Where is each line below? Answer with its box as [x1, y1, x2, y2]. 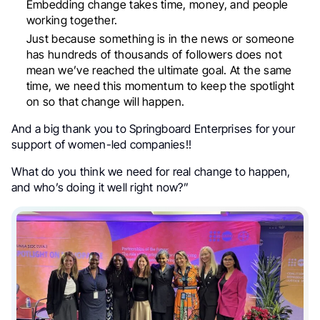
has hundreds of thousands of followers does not [26, 46, 282, 61]
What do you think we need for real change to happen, [11, 164, 291, 179]
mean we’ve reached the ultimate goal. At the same [26, 62, 292, 77]
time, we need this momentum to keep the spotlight [26, 78, 295, 93]
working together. [26, 12, 118, 27]
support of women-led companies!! [11, 136, 192, 151]
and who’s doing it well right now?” [11, 179, 189, 194]
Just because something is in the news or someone [26, 31, 295, 46]
